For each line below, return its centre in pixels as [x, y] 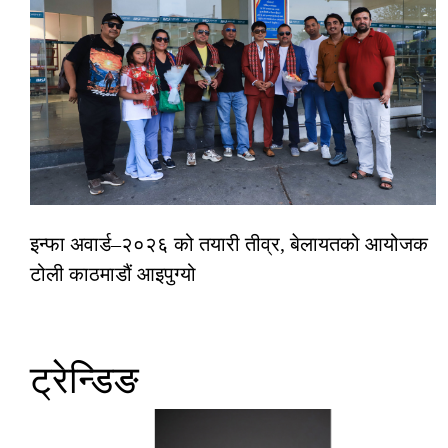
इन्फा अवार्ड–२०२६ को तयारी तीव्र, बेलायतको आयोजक [229, 243]
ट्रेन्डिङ [84, 379]
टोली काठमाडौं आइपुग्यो [113, 273]
